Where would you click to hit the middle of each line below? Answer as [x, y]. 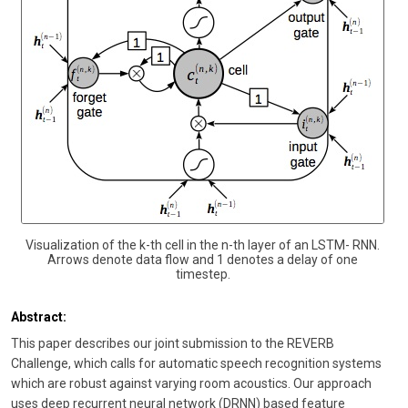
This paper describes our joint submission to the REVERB [173, 344]
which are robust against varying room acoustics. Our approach [191, 384]
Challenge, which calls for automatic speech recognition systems [196, 364]
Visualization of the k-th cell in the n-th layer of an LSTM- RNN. [203, 245]
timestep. [203, 274]
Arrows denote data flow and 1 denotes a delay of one [203, 259]
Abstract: [39, 316]
